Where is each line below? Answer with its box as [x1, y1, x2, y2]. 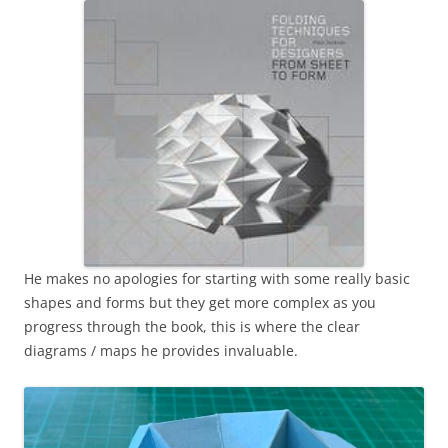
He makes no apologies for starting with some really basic [24, 268, 410, 288]
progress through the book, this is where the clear [24, 316, 360, 336]
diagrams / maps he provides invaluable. [24, 340, 298, 360]
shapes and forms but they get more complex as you [24, 292, 376, 312]
